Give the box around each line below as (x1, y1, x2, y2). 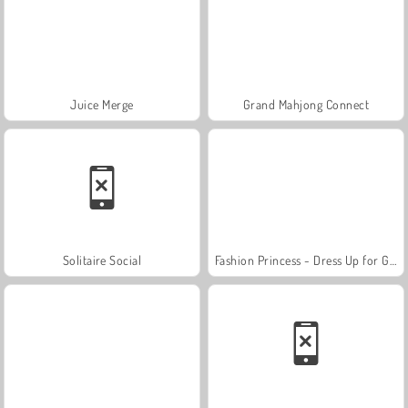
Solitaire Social (62, 251, 142, 268)
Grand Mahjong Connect (242, 96, 370, 112)
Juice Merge (70, 96, 134, 112)
